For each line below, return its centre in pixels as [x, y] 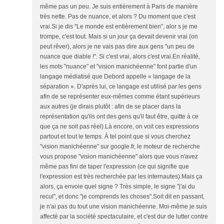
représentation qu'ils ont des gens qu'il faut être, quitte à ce [119, 116]
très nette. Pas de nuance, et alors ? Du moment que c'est [118, 16]
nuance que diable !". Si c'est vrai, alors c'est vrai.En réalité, [120, 56]
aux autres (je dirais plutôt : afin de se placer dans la [110, 106]
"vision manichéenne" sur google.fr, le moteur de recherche [120, 146]
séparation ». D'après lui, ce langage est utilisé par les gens [121, 86]
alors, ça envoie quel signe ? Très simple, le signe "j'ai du [117, 186]
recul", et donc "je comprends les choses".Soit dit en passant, [122, 196]
